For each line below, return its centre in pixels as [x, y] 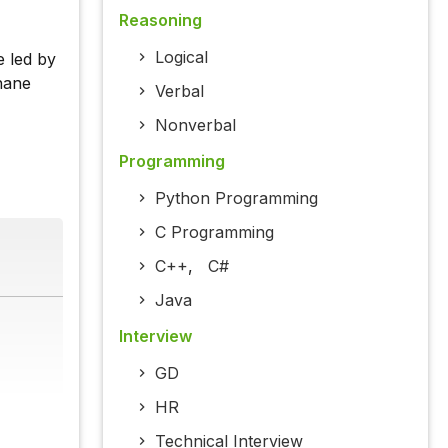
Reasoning [160, 20]
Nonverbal [195, 125]
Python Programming [236, 198]
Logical [181, 57]
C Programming [214, 232]
